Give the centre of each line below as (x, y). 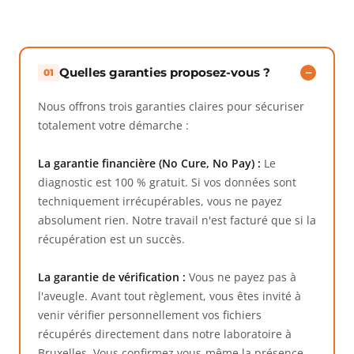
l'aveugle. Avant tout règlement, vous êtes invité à (169, 296)
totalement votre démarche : (113, 125)
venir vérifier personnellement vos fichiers (150, 315)
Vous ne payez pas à (241, 277)
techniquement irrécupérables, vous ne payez (160, 201)
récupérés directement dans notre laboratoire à (165, 334)
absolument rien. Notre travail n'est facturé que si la (177, 220)
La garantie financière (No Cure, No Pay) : (149, 163)
